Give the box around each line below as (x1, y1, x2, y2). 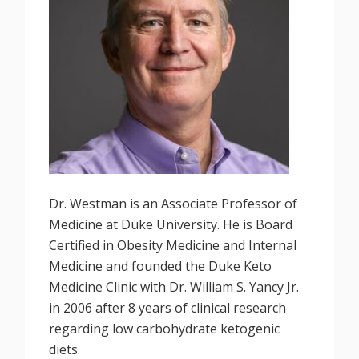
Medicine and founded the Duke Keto (49, 257, 272, 276)
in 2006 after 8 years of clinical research (49, 299, 287, 317)
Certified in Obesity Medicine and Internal (49, 236, 297, 255)
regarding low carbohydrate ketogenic (49, 320, 280, 338)
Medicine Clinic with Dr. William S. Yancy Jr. (49, 278, 300, 296)
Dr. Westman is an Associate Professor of (49, 195, 298, 213)
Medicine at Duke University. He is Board (49, 216, 293, 234)
